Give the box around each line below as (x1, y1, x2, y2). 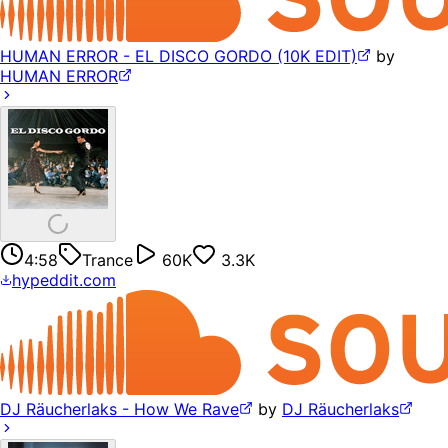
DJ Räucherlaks (282, 398, 399, 419)
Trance (82, 250, 133, 271)
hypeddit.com (12, 270, 116, 291)
